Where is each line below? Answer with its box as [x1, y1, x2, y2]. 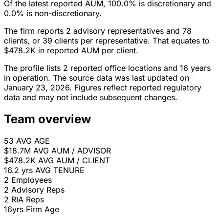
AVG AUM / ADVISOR [33, 146, 111, 156]
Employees [11, 175, 52, 185]
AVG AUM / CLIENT [38, 155, 110, 166]
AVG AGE [16, 136, 50, 146]
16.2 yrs [4, 165, 33, 175]
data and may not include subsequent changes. [4, 92, 177, 103]
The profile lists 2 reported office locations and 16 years [4, 63, 211, 73]
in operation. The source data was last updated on [4, 73, 189, 83]
